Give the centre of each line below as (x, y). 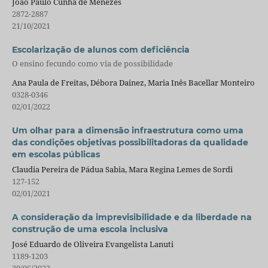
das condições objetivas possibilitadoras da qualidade (130, 142)
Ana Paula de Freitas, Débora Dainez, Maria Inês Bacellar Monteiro (133, 82)
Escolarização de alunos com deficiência (100, 50)
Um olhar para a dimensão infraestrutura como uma (127, 130)
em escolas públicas (56, 154)
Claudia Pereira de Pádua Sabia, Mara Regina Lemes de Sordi (122, 169)
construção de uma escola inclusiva (90, 229)
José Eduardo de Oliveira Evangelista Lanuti (92, 244)
